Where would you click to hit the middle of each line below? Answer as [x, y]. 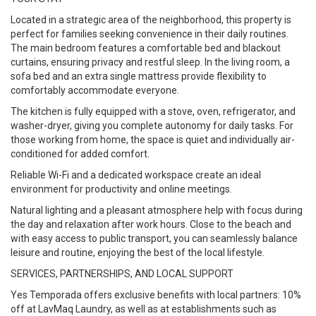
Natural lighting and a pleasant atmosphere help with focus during [157, 210]
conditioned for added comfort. [80, 154]
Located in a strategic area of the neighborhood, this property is [151, 20]
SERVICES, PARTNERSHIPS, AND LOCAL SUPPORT [122, 274]
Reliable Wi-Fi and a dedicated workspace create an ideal [136, 175]
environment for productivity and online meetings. [121, 189]
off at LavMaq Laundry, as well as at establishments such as [144, 309]
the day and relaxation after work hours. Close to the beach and [151, 224]
